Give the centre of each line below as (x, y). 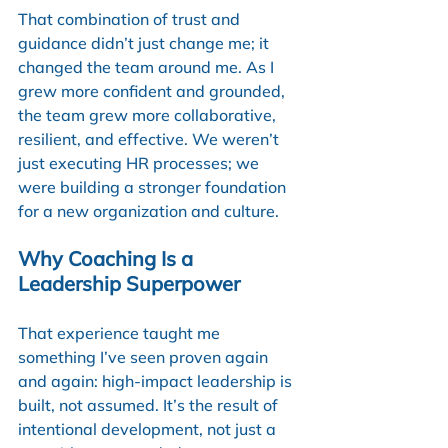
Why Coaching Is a (108, 258)
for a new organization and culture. (148, 210)
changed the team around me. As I (148, 66)
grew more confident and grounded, (153, 90)
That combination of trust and (131, 18)
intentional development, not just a (149, 428)
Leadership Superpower (129, 283)
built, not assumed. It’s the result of (150, 404)
